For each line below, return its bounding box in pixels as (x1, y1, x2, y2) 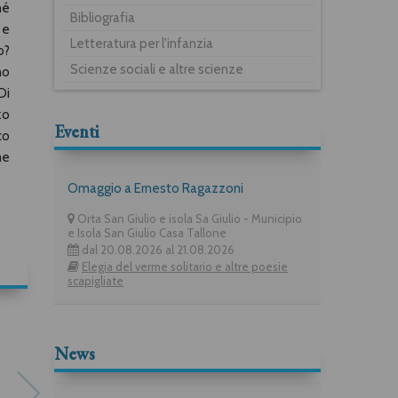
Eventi (54, 119, 99, 143)
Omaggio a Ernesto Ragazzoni (68, 179, 243, 196)
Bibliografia (70, 9, 135, 26)
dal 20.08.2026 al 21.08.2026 (79, 242, 235, 257)
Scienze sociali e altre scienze (70, 60, 243, 77)
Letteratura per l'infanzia (70, 35, 213, 52)
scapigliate (68, 273, 123, 288)
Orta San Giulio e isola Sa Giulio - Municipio (75, 211, 302, 226)
